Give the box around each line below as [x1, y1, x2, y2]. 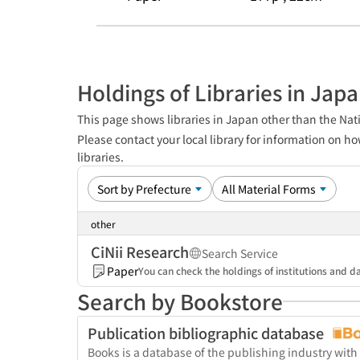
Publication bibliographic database [88, 322, 327, 343]
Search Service [202, 245, 278, 261]
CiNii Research [91, 241, 189, 262]
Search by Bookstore [77, 286, 283, 316]
